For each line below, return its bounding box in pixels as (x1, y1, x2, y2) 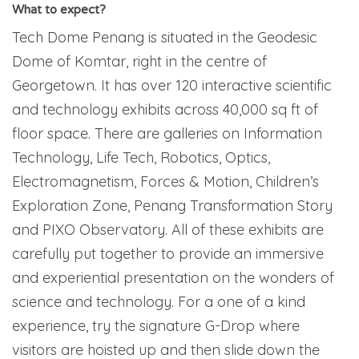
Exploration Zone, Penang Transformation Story (12, 196, 333, 216)
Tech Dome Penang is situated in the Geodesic (12, 28, 317, 47)
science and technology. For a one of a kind (12, 292, 305, 312)
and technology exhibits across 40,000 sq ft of (12, 100, 318, 119)
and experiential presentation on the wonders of (12, 268, 334, 288)
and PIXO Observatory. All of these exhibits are (12, 220, 324, 240)
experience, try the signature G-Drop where (12, 317, 300, 336)
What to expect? (12, 2, 106, 18)
